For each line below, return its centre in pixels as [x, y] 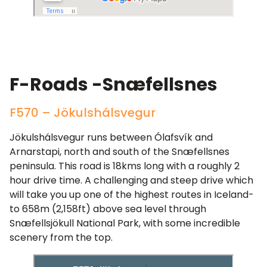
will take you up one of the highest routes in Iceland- [132, 194]
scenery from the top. [61, 237]
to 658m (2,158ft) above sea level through [108, 209]
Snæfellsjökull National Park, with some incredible [125, 223]
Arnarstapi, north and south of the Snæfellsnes [119, 151]
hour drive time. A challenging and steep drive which [131, 180]
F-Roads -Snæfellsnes [114, 84]
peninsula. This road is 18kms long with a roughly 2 [125, 166]
